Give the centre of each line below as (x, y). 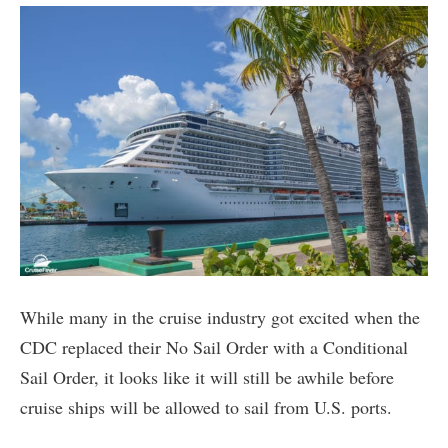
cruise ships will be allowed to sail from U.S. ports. (206, 407)
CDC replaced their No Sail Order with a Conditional (214, 347)
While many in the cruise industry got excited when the (220, 317)
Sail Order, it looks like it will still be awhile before (207, 377)
